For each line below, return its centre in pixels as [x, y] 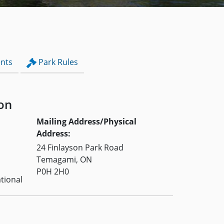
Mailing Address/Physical [86, 122]
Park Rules [57, 62]
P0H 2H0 [53, 172]
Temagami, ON [64, 160]
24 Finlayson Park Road [80, 148]
